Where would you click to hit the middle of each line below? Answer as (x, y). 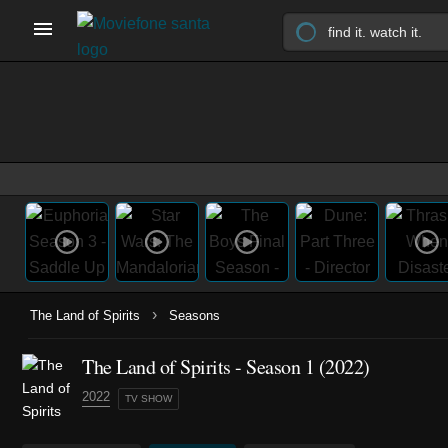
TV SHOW (148, 398)
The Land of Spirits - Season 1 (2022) (226, 366)
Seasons (194, 315)
